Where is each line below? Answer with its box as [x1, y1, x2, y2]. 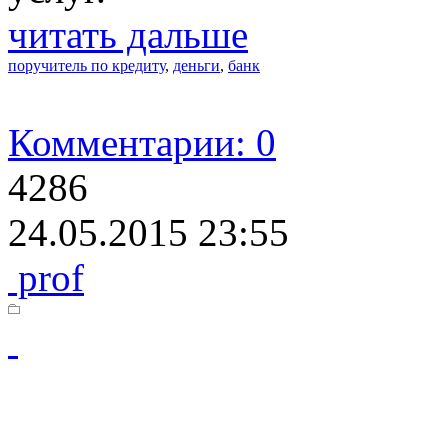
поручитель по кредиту [8, 56, 165, 74]
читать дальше [8, 12, 248, 56]
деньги [173, 56, 220, 74]
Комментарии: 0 [8, 120, 276, 164]
